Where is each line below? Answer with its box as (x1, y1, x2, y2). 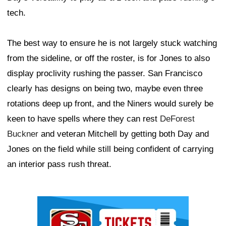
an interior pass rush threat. (7, 159, 111, 169)
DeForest (160, 114, 195, 124)
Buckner (7, 129, 38, 139)
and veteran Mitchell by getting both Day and (38, 129, 209, 139)
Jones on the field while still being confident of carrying (7, 144, 213, 154)
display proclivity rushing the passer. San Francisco (7, 68, 202, 78)
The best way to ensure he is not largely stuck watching (7, 38, 217, 48)
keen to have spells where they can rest (7, 114, 160, 124)
